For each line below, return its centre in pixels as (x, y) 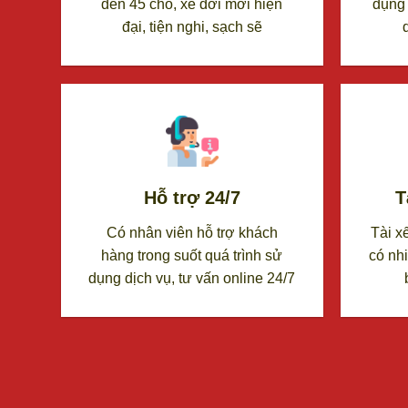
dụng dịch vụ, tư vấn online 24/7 (192, 281)
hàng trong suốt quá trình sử (192, 259)
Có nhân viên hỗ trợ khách (192, 236)
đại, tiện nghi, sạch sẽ (192, 31)
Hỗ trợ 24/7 (192, 201)
